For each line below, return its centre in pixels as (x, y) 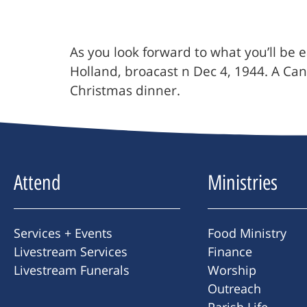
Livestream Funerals (72, 270)
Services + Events (63, 233)
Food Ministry (247, 233)
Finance (230, 252)
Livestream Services (71, 252)
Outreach (234, 289)
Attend (37, 183)
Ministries (243, 183)
